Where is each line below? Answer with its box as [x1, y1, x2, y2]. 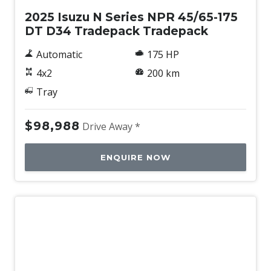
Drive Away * [82, 120, 140, 134]
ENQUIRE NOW [100, 152, 171, 163]
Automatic [36, 48, 82, 62]
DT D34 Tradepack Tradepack [25, 24, 208, 39]
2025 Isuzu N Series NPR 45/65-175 [25, 10, 238, 25]
